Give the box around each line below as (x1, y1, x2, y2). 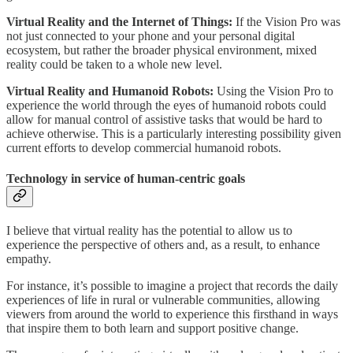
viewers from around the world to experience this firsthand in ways (6, 307, 338, 321)
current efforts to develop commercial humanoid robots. (6, 140, 281, 154)
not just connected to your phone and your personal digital (6, 28, 295, 43)
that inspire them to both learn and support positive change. (6, 321, 299, 336)
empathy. (6, 252, 51, 266)
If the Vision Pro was (236, 14, 340, 28)
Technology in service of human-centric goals (6, 172, 245, 186)
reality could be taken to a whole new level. (6, 57, 222, 71)
